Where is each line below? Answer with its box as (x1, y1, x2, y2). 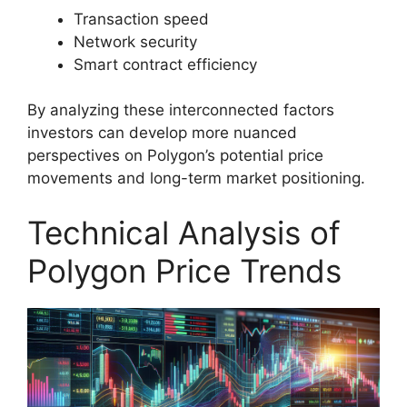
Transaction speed (74, 9, 209, 28)
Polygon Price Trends (27, 251, 342, 290)
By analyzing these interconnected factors (27, 101, 334, 120)
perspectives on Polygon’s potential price (27, 146, 323, 165)
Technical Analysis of (27, 213, 341, 252)
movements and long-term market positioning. (27, 169, 365, 188)
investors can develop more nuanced (27, 124, 297, 143)
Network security (74, 32, 197, 51)
